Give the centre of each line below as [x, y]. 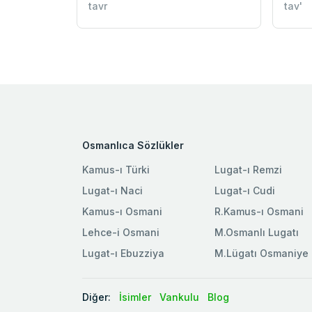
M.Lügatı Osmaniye [262, 253]
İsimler [135, 297]
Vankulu [179, 297]
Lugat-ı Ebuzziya [123, 253]
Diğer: [96, 297]
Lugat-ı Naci [112, 190]
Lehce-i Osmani [121, 232]
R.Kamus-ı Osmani [259, 211]
